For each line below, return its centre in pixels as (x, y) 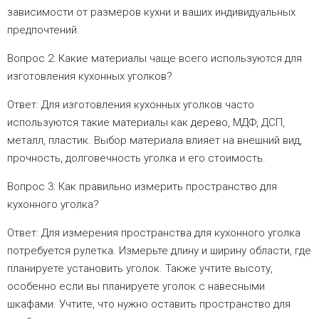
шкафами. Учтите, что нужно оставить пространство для (149, 304)
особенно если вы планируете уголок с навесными (136, 286)
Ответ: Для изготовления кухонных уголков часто (131, 104)
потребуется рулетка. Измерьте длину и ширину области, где (159, 250)
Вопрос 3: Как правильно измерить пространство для (142, 186)
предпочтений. (43, 30)
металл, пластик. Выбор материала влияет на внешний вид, (155, 140)
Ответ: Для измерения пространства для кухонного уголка (154, 232)
